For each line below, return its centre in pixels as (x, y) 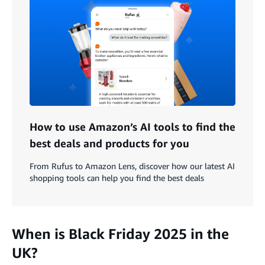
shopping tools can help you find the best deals (117, 177)
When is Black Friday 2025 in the (120, 233)
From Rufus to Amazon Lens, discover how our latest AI (132, 166)
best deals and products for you (109, 143)
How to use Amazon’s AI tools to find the (132, 126)
